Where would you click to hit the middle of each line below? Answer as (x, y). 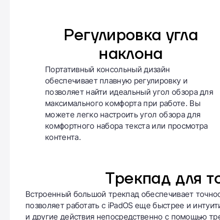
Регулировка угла (131, 35)
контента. (63, 137)
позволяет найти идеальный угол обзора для (129, 92)
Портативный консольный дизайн (108, 69)
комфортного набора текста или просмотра (127, 125)
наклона (131, 54)
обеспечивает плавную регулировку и (116, 80)
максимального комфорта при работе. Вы (123, 103)
